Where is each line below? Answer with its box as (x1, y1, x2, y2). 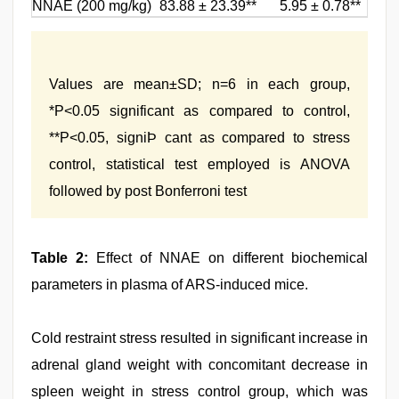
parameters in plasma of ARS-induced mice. (31, 277, 308, 292)
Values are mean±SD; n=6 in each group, (49, 77, 350, 92)
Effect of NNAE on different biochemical (96, 250, 368, 265)
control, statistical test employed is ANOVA (49, 157, 350, 172)
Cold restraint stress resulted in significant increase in (31, 330, 368, 346)
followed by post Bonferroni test (49, 183, 247, 199)
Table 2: (31, 250, 96, 265)
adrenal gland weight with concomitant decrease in (31, 357, 368, 372)
